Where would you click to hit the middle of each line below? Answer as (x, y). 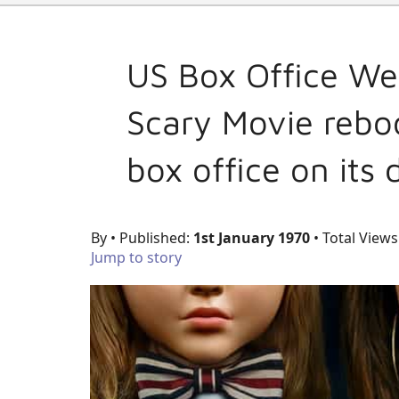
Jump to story (136, 258)
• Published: (152, 238)
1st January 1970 (252, 238)
